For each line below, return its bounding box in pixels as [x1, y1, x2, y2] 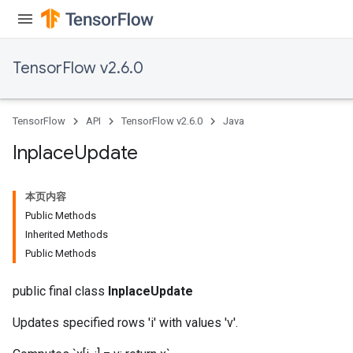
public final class [13, 284, 108, 299]
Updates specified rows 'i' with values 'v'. [13, 315, 238, 330]
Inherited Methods [25, 229, 108, 240]
